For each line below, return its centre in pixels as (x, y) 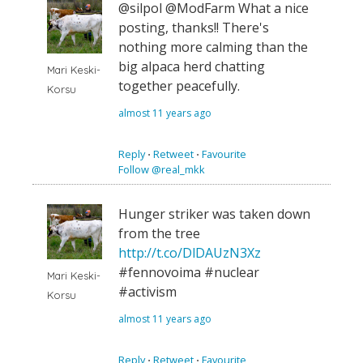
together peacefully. (179, 86)
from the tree (159, 234)
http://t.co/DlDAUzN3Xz (190, 253)
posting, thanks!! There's (194, 28)
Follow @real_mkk (162, 170)
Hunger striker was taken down (214, 214)
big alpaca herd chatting (192, 67)
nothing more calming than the (213, 47)
